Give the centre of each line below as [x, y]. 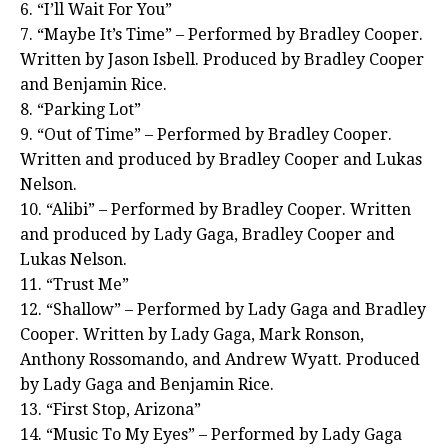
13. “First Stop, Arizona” [110, 410]
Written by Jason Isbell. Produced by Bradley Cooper [222, 60]
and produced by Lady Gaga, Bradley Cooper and [207, 235]
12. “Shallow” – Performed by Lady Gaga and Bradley [223, 310]
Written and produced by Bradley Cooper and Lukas [221, 160]
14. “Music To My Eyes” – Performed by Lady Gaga [211, 435]
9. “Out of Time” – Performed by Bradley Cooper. [206, 135]
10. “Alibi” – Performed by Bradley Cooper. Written [215, 210]
